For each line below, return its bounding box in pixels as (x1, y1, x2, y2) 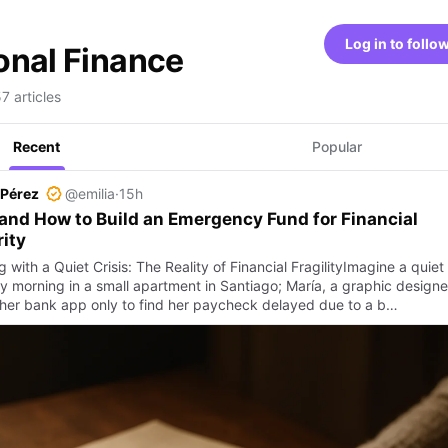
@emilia (64, 185, 115, 202)
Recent (13, 138, 60, 155)
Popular (311, 138, 362, 155)
